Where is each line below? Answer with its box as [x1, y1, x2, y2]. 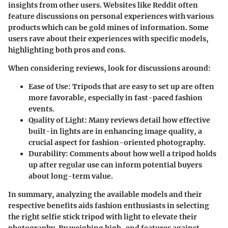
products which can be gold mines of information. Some [8, 22, 209, 32]
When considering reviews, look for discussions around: [8, 63, 211, 73]
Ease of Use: [28, 81, 71, 91]
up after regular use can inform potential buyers [28, 160, 202, 169]
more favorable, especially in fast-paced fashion [28, 93, 203, 102]
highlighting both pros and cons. [8, 45, 126, 54]
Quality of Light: [28, 115, 87, 125]
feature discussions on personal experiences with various [8, 11, 214, 21]
